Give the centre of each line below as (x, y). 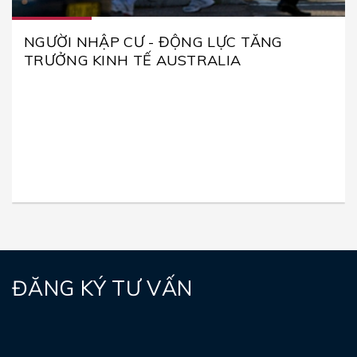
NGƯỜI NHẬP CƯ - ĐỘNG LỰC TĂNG (153, 41)
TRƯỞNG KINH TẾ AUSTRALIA (133, 60)
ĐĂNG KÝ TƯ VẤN (102, 288)
